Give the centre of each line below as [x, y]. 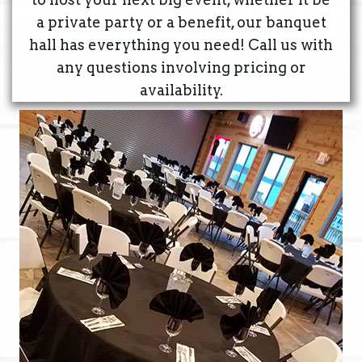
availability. [181, 90]
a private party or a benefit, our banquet [181, 23]
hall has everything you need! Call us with [181, 45]
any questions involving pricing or [181, 68]
